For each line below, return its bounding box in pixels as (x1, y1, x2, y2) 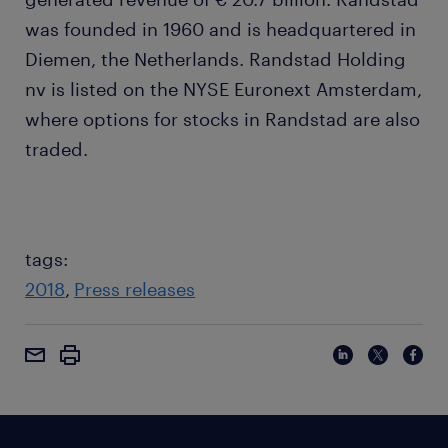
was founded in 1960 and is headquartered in (25, 18, 416, 41)
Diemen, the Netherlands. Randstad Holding (25, 48, 406, 71)
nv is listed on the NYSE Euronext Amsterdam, (25, 78, 422, 101)
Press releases (74, 278, 195, 301)
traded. (25, 138, 88, 161)
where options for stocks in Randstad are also (25, 108, 420, 131)
